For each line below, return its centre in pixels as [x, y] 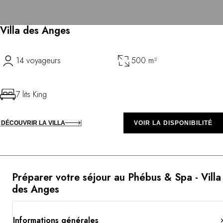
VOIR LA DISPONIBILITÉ [173, 123]
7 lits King [31, 94]
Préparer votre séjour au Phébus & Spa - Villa [116, 177]
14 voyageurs [38, 60]
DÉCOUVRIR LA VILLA [33, 123]
